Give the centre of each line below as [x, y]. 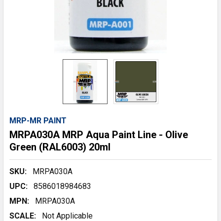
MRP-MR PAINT [38, 121]
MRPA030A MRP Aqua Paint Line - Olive [99, 135]
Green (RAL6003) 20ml [60, 147]
